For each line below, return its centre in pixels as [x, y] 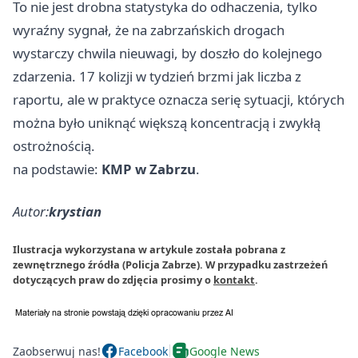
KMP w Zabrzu [149, 169]
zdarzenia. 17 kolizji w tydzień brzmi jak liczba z [157, 76]
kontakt [234, 280]
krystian [75, 211]
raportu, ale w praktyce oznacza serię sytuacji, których [179, 99]
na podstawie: [57, 169]
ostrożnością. [54, 146]
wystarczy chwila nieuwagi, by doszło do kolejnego [167, 53]
